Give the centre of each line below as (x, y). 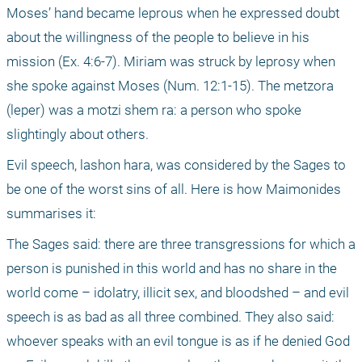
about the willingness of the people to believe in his (158, 38)
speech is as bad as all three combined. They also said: (170, 317)
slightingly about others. (78, 135)
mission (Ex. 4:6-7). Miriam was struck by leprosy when (171, 62)
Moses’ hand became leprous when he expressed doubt (173, 13)
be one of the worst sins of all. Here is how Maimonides (174, 189)
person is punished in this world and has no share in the (172, 269)
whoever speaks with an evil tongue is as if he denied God (178, 341)
